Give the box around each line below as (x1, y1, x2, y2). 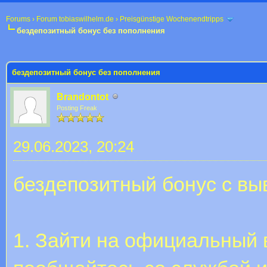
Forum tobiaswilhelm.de (36, 15, 114, 23)
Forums (6, 15, 30, 23)
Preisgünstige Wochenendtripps (120, 15, 223, 23)
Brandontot (57, 91, 108, 102)
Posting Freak (57, 104, 97, 111)
